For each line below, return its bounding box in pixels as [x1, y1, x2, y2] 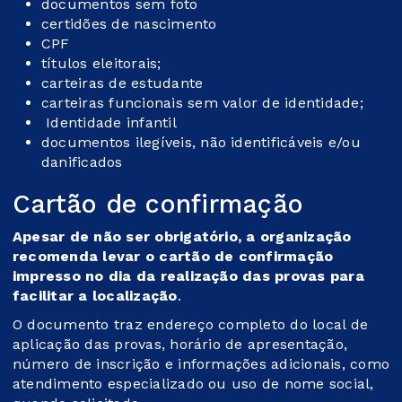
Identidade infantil [41, 113, 182, 131]
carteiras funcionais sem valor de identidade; [41, 93, 369, 111]
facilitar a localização [13, 286, 178, 304]
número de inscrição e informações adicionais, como [13, 354, 389, 372]
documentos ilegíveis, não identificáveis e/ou [41, 133, 361, 151]
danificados [41, 153, 127, 170]
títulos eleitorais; [41, 54, 166, 72]
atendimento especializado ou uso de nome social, [13, 374, 374, 392]
